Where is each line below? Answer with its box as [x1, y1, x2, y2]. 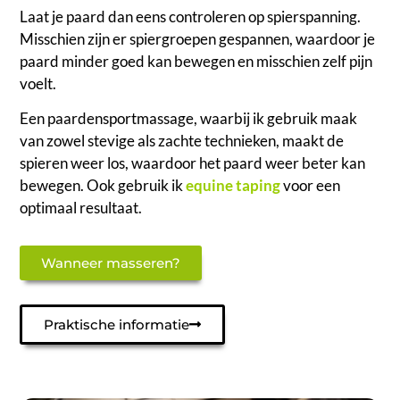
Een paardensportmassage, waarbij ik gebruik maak [20, 109, 358, 129]
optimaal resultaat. [20, 198, 146, 218]
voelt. [20, 73, 60, 93]
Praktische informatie [44, 315, 190, 333]
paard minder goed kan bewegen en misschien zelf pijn [20, 51, 373, 71]
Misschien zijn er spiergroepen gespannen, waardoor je [20, 29, 376, 48]
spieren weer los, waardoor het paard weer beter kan [20, 154, 366, 173]
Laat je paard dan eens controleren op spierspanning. [20, 6, 362, 26]
